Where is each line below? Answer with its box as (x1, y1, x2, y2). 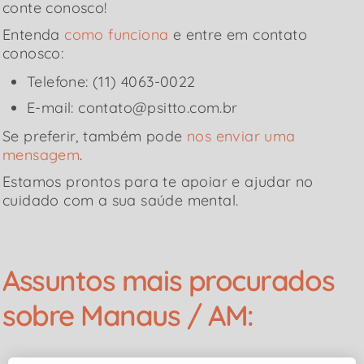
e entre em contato (168, 25, 308, 45)
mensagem (2, 145, 80, 165)
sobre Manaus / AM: (2, 297, 253, 334)
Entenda (2, 25, 65, 45)
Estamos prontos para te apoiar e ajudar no (2, 172, 314, 192)
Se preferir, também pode (2, 127, 187, 146)
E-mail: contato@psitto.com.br (27, 98, 238, 118)
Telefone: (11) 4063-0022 (27, 72, 196, 92)
